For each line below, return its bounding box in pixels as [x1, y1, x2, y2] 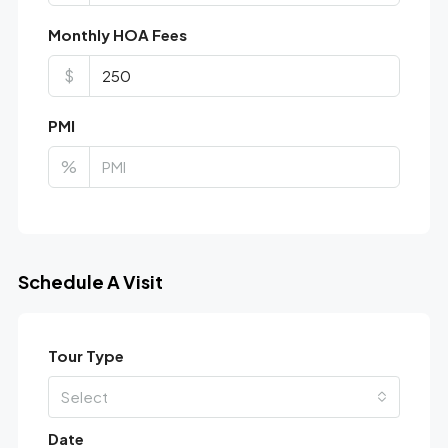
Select [60, 386, 108, 406]
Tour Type [47, 345, 124, 365]
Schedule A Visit [17, 269, 163, 293]
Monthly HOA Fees [47, 24, 187, 44]
